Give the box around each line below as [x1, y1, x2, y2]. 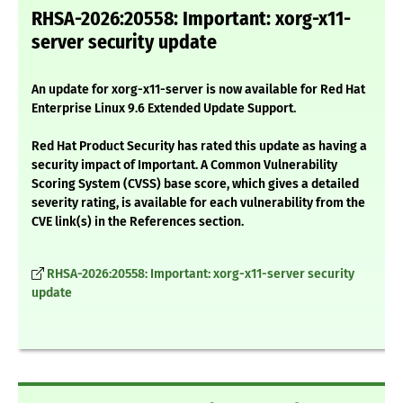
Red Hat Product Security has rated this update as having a [31, 139, 367, 155]
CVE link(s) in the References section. [31, 214, 244, 230]
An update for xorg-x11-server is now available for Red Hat [31, 82, 365, 98]
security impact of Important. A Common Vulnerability [31, 157, 337, 174]
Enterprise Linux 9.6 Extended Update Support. [31, 101, 296, 117]
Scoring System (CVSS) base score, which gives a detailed [31, 176, 359, 193]
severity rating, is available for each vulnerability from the [31, 195, 365, 211]
